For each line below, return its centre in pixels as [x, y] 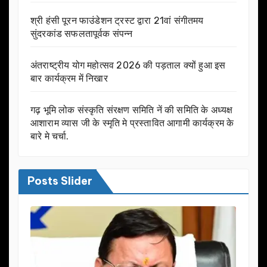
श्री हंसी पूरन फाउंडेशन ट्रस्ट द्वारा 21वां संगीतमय [117, 20]
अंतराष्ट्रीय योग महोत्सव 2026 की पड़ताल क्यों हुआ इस [128, 65]
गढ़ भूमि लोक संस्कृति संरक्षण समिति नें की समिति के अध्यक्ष [132, 110]
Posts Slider [60, 181]
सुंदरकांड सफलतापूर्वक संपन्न [82, 33]
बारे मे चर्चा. [50, 136]
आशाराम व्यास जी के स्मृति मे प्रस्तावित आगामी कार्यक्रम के [132, 123]
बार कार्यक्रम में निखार [69, 78]
